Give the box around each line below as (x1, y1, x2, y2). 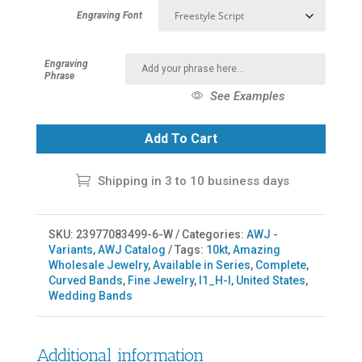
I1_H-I (198, 273, 231, 287)
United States (235, 273, 305, 287)
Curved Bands (48, 273, 123, 287)
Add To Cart (144, 131, 217, 147)
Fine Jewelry (127, 273, 194, 287)
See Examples (206, 88, 285, 103)
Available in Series (152, 258, 250, 271)
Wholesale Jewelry (48, 258, 148, 271)
